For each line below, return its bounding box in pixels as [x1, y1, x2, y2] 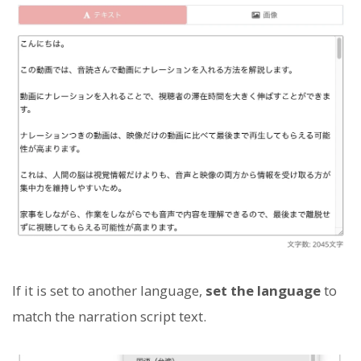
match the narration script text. [12, 307, 206, 326]
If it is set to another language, [12, 281, 205, 301]
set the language [205, 281, 321, 301]
